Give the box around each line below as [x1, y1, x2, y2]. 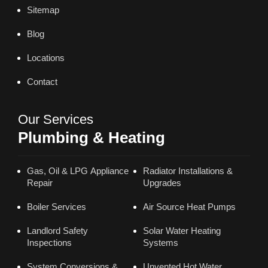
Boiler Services [27, 202, 86, 212]
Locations [27, 53, 65, 63]
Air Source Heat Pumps [143, 202, 236, 212]
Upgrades [143, 178, 181, 188]
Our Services [18, 112, 93, 127]
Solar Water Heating [143, 226, 221, 236]
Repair [27, 178, 53, 188]
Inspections [27, 237, 72, 248]
